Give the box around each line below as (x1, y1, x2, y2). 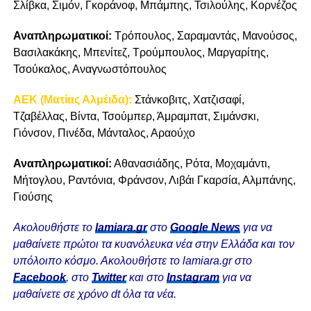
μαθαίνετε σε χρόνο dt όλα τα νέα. (12, 288, 176, 301)
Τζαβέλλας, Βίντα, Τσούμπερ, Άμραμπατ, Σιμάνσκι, (12, 110, 259, 123)
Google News (169, 221, 240, 234)
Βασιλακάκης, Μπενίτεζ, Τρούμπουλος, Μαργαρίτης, (12, 47, 269, 59)
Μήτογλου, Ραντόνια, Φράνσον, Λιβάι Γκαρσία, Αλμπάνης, (12, 174, 296, 187)
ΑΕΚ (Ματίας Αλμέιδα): (12, 94, 132, 106)
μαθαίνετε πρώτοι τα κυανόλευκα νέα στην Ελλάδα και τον (12, 238, 294, 251)
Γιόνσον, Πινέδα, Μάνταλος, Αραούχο (12, 127, 195, 140)
